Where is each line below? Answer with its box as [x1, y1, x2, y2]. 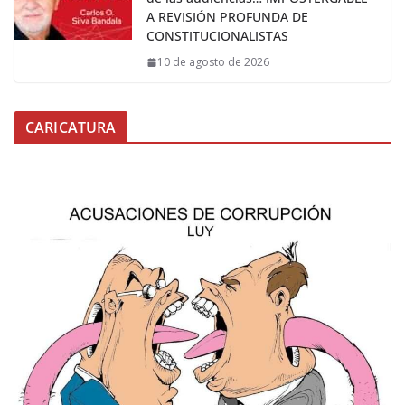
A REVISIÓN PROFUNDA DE [146, 8, 308, 26]
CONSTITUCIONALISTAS [146, 27, 288, 45]
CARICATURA [25, 118, 117, 138]
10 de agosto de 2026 [157, 54, 269, 71]
